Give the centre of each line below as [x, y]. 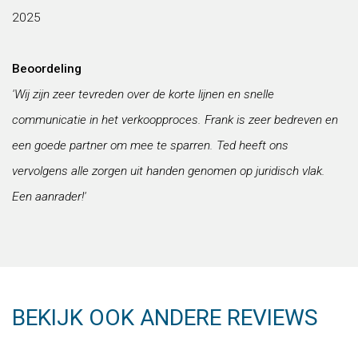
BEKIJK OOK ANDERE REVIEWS [165, 318]
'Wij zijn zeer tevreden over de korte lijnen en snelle [143, 94]
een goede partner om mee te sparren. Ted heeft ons [150, 145]
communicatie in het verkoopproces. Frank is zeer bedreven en [175, 120]
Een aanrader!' [49, 197]
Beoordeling [47, 69]
